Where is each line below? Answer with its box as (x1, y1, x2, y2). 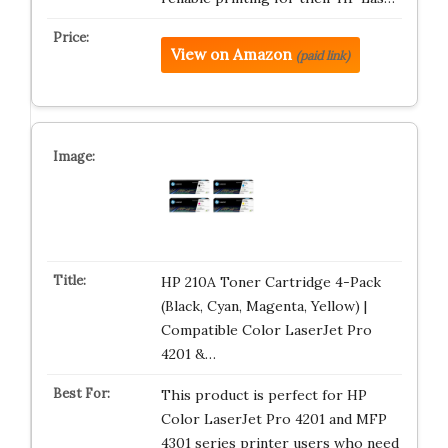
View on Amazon (170, 45, 292, 64)
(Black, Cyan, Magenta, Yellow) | (160, 297, 367, 315)
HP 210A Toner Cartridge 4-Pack (160, 273, 381, 291)
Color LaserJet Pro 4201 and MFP (160, 410, 387, 428)
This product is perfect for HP (160, 386, 367, 404)
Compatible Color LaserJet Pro (160, 321, 372, 339)
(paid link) (295, 48, 350, 63)
